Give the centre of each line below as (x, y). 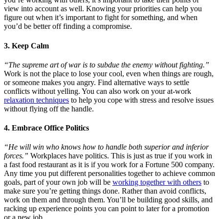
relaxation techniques (36, 100)
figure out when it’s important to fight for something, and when (101, 18)
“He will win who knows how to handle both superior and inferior (106, 147)
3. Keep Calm (26, 45)
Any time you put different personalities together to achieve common (109, 174)
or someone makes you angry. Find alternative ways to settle (97, 82)
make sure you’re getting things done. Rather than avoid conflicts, (105, 191)
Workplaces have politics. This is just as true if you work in (120, 156)
